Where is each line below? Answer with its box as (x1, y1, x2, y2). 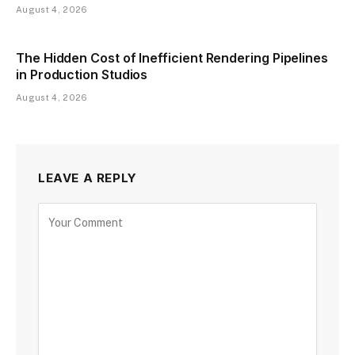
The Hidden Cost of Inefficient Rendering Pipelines (16, 49, 329, 66)
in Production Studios (16, 66, 148, 82)
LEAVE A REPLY (38, 170, 137, 185)
